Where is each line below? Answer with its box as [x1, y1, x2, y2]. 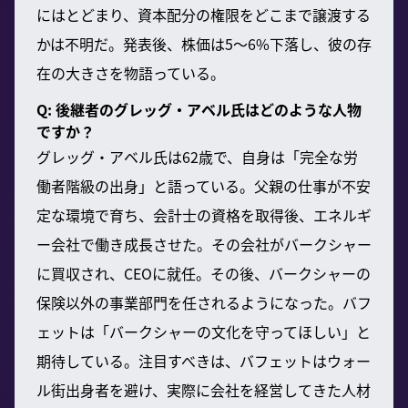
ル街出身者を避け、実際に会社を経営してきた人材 [36, 378, 371, 401]
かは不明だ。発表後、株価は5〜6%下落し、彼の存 [36, 32, 372, 55]
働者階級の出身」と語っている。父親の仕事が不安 [36, 174, 371, 197]
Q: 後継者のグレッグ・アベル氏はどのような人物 [36, 97, 362, 120]
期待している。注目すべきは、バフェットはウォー [36, 349, 371, 372]
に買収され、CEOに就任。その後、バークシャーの [36, 261, 371, 284]
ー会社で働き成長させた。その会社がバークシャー [36, 232, 372, 255]
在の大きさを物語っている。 [36, 61, 225, 84]
